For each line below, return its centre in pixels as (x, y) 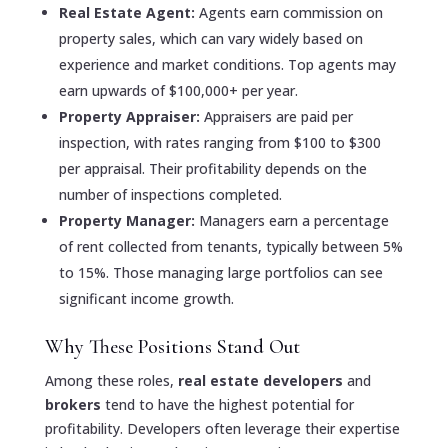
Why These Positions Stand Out (172, 347)
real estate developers (262, 381)
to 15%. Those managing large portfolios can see (220, 273)
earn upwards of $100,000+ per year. (178, 91)
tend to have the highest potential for (229, 405)
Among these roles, (111, 381)
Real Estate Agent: (128, 13)
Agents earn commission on (290, 13)
